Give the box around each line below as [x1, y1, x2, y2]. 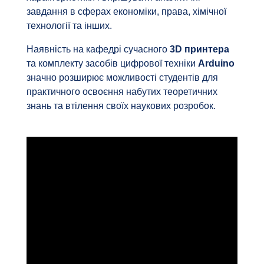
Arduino [197, 58, 235, 69]
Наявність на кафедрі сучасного [26, 44, 170, 55]
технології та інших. [26, 21, 112, 31]
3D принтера [169, 44, 229, 55]
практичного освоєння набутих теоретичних [26, 87, 217, 97]
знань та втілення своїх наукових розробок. [26, 101, 216, 111]
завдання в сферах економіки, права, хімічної [26, 6, 226, 17]
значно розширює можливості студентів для [26, 72, 218, 83]
